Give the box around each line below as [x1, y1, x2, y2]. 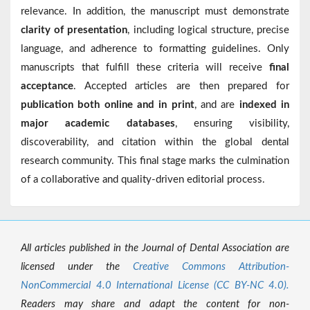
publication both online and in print [21, 100, 194, 111]
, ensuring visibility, [174, 118, 289, 129]
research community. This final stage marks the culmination [21, 156, 289, 167]
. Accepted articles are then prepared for [73, 81, 289, 92]
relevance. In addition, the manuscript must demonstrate [21, 6, 289, 17]
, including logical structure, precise [127, 25, 290, 36]
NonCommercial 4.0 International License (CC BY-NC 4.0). [21, 280, 289, 291]
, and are [194, 100, 239, 111]
